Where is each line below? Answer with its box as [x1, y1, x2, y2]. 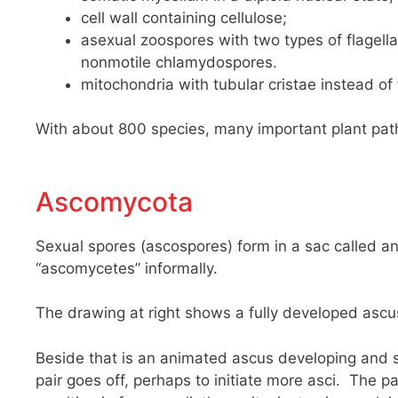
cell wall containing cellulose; [81, 8, 287, 27]
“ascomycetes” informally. [36, 259, 218, 277]
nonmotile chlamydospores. [81, 52, 277, 71]
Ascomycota [36, 185, 193, 218]
